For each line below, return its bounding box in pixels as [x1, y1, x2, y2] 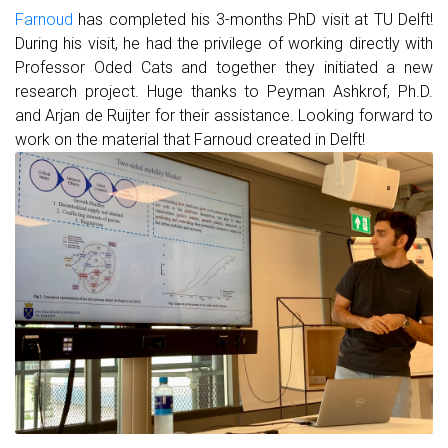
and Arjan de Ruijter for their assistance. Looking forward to [15, 106, 433, 126]
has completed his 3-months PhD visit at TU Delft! [73, 10, 433, 30]
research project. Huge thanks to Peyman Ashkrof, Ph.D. [15, 82, 433, 102]
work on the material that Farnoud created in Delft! [15, 130, 365, 150]
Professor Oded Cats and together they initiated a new [15, 58, 433, 78]
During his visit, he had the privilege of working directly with [15, 34, 433, 54]
